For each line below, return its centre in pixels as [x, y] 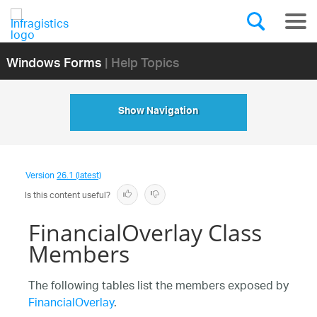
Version [41, 176]
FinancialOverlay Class [145, 232]
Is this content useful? [68, 196]
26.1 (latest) [79, 176]
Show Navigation [158, 113]
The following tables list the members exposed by [158, 287]
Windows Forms [54, 62]
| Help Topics [142, 62]
